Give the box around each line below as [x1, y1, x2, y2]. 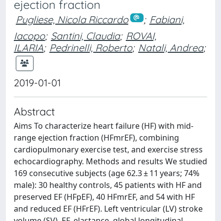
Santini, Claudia [51, 29, 120, 42]
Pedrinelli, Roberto [49, 41, 132, 54]
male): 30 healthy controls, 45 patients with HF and [14, 179, 202, 190]
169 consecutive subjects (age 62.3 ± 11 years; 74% [14, 167, 199, 179]
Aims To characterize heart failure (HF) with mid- [14, 120, 193, 131]
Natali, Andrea [138, 41, 203, 54]
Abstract [14, 104, 55, 118]
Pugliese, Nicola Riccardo [16, 13, 128, 26]
